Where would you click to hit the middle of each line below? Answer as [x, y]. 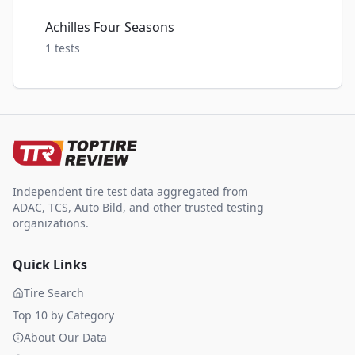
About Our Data [65, 337]
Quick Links [50, 265]
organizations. [51, 223]
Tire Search [54, 293]
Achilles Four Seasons [110, 27]
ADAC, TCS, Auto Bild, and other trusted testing [138, 207]
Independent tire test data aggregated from [130, 191]
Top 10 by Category [63, 315]
